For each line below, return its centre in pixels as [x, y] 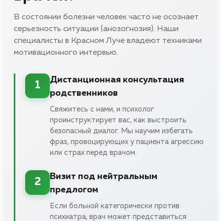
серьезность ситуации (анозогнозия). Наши [96, 29]
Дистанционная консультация [117, 80]
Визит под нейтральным [104, 176]
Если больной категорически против [115, 206]
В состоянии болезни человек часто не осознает [106, 17]
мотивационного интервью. [66, 53]
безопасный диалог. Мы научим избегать [121, 131]
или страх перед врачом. [93, 152]
